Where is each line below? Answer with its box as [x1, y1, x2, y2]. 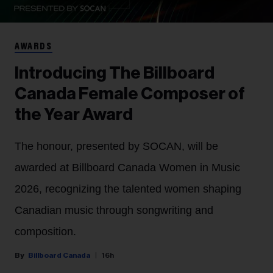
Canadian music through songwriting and [15, 204, 213, 217]
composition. [15, 225, 76, 238]
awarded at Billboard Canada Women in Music [15, 161, 240, 174]
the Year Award [15, 106, 133, 124]
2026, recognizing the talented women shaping [15, 183, 241, 196]
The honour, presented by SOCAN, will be [15, 140, 218, 153]
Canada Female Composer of [15, 85, 245, 103]
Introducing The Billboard [15, 65, 214, 82]
